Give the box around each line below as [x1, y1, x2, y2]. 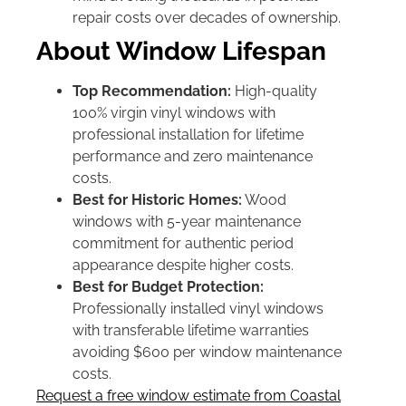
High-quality [231, 82, 317, 100]
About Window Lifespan [36, 35, 326, 66]
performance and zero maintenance [72, 147, 313, 165]
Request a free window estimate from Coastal [36, 386, 341, 404]
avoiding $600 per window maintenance [72, 343, 342, 361]
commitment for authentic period [72, 234, 294, 252]
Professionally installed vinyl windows [72, 299, 324, 317]
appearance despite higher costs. [72, 256, 294, 274]
